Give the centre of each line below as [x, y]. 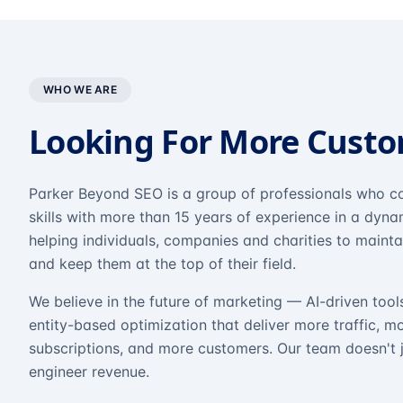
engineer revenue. [89, 372]
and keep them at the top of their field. [162, 264]
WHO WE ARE [80, 90]
